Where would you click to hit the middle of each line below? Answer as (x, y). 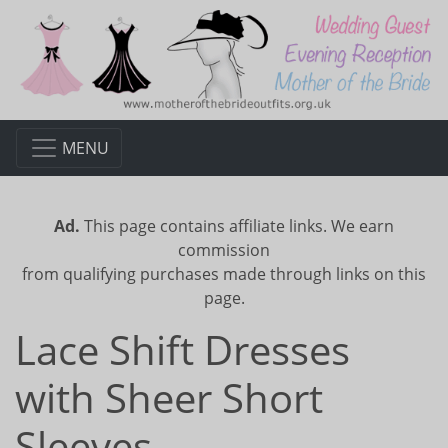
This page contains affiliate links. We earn (237, 225)
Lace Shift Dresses (182, 349)
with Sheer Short (169, 397)
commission (224, 249)
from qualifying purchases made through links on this (224, 273)
